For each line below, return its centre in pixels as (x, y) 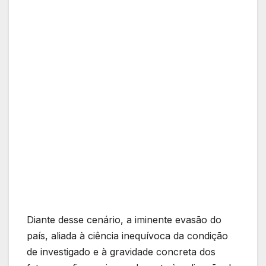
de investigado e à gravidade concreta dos (121, 251)
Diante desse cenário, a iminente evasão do (124, 219)
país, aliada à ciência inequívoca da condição (127, 235)
